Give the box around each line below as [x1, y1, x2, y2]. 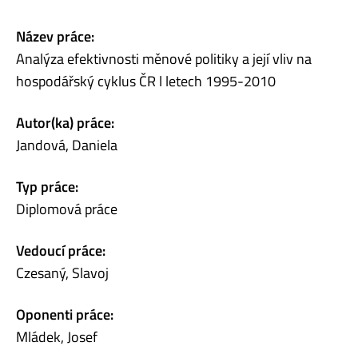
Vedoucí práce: [16, 239, 105, 261]
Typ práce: [16, 175, 78, 197]
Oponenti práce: [16, 303, 113, 325]
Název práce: [16, 25, 94, 47]
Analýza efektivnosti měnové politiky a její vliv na [16, 47, 312, 70]
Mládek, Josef [16, 325, 97, 348]
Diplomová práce [16, 197, 117, 220]
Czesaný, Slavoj [16, 261, 109, 284]
